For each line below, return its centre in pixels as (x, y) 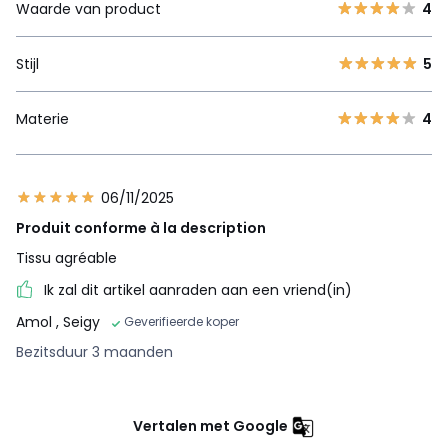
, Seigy (78, 322)
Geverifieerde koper (181, 322)
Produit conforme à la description (141, 227)
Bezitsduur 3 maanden (94, 352)
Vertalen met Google (210, 425)
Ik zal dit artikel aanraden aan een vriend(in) (198, 289)
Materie (42, 118)
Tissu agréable (66, 257)
